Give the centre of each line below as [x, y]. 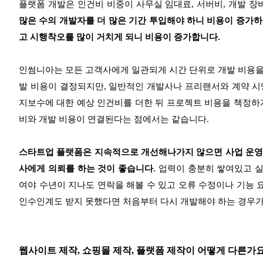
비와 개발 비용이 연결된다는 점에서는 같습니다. [114, 119]
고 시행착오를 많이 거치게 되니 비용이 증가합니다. [119, 37]
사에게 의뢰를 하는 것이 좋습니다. [89, 169]
